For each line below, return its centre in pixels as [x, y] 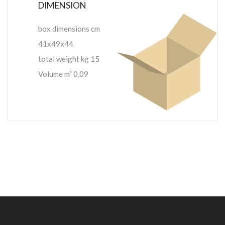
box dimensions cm [69, 28]
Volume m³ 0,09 [63, 74]
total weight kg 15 [69, 59]
